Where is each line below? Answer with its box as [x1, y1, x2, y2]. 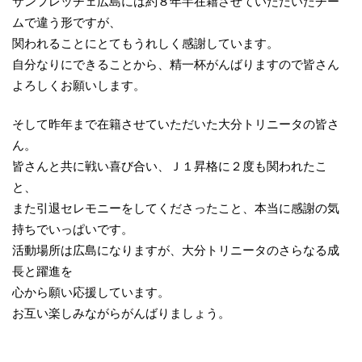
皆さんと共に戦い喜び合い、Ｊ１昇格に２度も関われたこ [12, 159, 327, 174]
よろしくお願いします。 [12, 78, 145, 92]
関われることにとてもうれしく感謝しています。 [12, 36, 279, 50]
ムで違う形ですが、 [12, 15, 121, 29]
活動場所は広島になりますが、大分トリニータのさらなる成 [12, 243, 339, 258]
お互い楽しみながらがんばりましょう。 [12, 306, 230, 321]
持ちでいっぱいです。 [12, 222, 133, 237]
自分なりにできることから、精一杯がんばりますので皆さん [12, 57, 339, 71]
